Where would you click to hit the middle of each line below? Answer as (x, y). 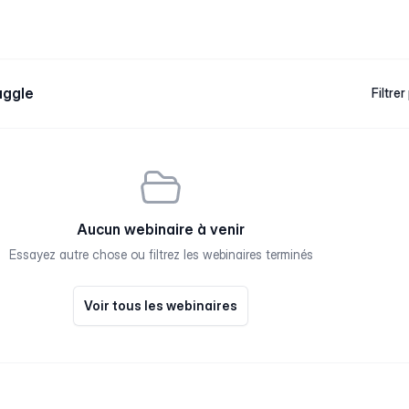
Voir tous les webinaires (161, 305)
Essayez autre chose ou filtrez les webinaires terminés (161, 254)
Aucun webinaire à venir (161, 229)
